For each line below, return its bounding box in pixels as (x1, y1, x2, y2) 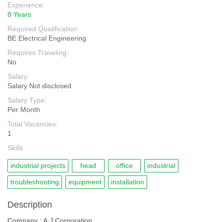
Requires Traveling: (7, 49, 68, 56)
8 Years (7, 10, 31, 18)
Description (7, 200, 52, 210)
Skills (7, 144, 23, 152)
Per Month (7, 106, 40, 113)
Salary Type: (7, 96, 47, 104)
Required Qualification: (7, 25, 79, 33)
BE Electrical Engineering (7, 34, 86, 42)
